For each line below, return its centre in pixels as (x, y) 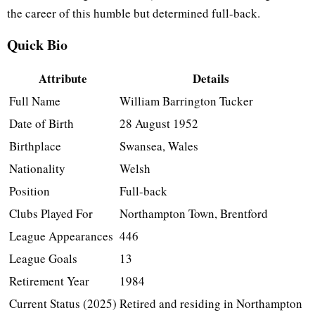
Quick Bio (37, 44)
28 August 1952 (159, 123)
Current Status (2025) (63, 303)
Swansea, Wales (159, 146)
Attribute (63, 78)
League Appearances (61, 236)
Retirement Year (49, 281)
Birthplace (35, 146)
